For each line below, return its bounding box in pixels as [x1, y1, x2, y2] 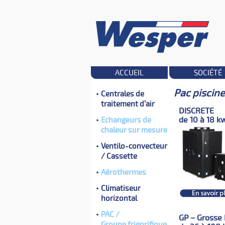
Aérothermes [101, 167, 146, 177]
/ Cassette [101, 151, 137, 161]
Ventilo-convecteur [101, 141, 167, 151]
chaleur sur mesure [101, 125, 167, 135]
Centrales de [101, 88, 144, 98]
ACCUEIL [115, 67, 144, 77]
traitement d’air [101, 98, 155, 108]
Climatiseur [101, 183, 141, 193]
